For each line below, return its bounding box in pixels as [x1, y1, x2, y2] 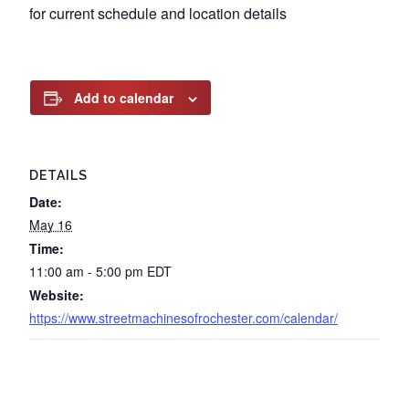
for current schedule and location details [29, 3, 287, 24]
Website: [29, 286, 84, 304]
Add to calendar [74, 89, 173, 107]
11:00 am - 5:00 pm [29, 262, 147, 280]
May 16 [29, 215, 72, 234]
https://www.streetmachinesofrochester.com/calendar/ [29, 309, 338, 327]
